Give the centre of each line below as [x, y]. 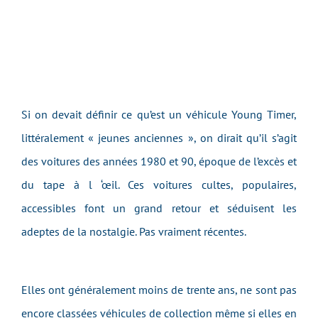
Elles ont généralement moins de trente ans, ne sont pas [159, 290]
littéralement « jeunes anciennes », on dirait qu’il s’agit [159, 138]
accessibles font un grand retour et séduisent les [159, 208]
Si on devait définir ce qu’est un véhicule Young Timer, [159, 114]
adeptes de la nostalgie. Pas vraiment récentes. [134, 231]
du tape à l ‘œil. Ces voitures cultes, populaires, [159, 185]
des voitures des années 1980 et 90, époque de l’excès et [159, 161]
